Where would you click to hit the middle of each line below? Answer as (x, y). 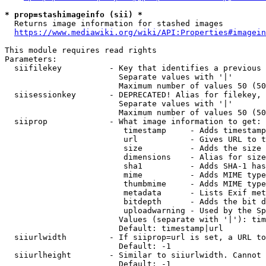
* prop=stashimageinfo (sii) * (74, 15)
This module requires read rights (81, 50)
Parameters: (31, 59)
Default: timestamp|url (114, 228)
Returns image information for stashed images (114, 23)
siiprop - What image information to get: (133, 121)
